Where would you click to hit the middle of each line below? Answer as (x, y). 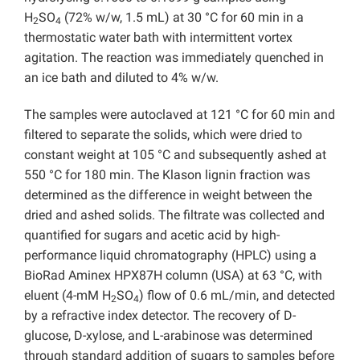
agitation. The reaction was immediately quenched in (174, 58)
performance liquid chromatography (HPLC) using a (170, 256)
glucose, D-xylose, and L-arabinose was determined (168, 336)
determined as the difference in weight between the (168, 195)
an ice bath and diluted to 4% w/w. (121, 78)
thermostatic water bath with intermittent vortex (158, 38)
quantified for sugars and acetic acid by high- (152, 235)
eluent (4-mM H (67, 296)
